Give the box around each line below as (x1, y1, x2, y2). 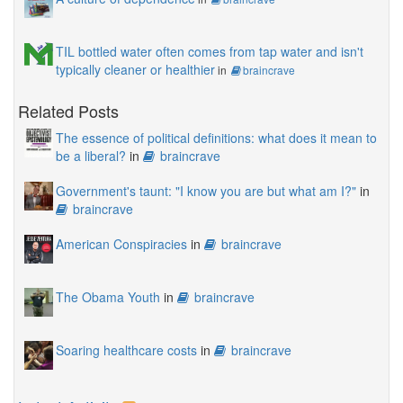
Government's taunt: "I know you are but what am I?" (56, 182, 356, 201)
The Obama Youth (56, 288, 160, 307)
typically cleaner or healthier (56, 60, 215, 79)
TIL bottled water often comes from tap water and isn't (56, 42, 363, 61)
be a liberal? (56, 147, 126, 166)
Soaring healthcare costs (56, 341, 197, 360)
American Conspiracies (56, 235, 187, 254)
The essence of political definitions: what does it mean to (56, 129, 377, 148)
